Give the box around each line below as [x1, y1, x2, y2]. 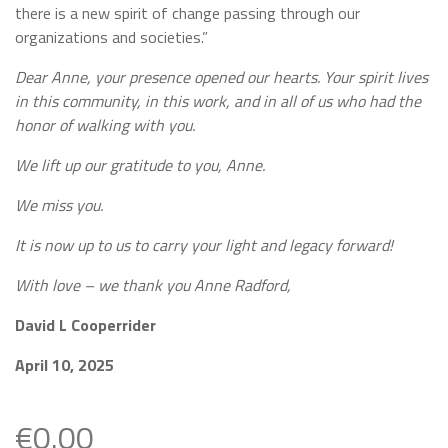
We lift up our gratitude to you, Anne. [15, 153, 265, 178]
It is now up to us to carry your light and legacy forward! [15, 233, 393, 258]
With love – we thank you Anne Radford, [15, 273, 291, 298]
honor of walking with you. [15, 113, 195, 138]
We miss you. [15, 193, 103, 218]
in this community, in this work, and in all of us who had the [15, 89, 421, 114]
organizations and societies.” [15, 25, 208, 50]
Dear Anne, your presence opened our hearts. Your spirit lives [15, 65, 428, 90]
